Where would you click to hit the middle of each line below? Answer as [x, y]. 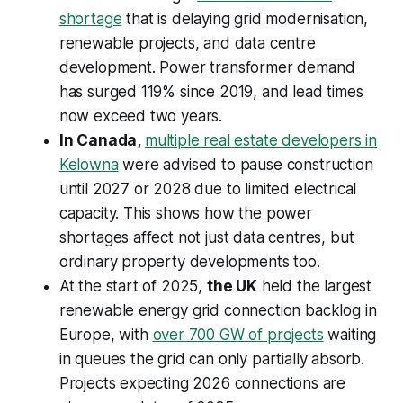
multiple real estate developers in [261, 141]
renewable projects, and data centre [187, 44]
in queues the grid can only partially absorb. [212, 359]
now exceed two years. [141, 116]
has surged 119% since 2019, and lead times [211, 92]
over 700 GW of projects [238, 335]
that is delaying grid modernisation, [245, 19]
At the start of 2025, [133, 287]
